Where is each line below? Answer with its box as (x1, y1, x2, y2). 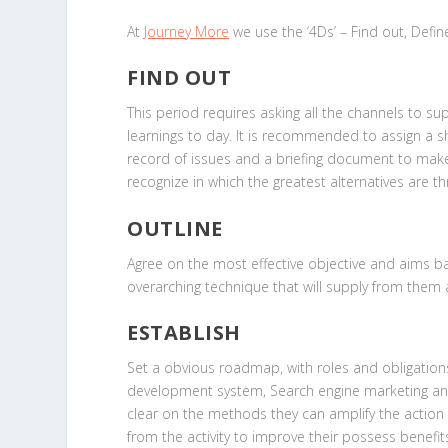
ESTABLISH (127, 318, 241, 346)
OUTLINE (127, 214, 223, 242)
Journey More (144, 21, 230, 41)
